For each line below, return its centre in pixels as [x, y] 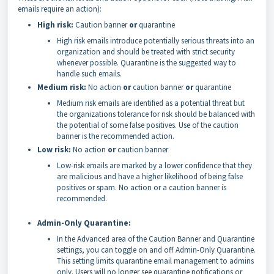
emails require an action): [60, 9]
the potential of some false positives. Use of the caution [148, 125]
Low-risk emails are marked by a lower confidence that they [154, 165]
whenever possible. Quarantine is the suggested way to [146, 62]
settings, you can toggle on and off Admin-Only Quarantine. [156, 250]
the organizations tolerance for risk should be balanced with [156, 114]
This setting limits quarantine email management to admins [155, 261]
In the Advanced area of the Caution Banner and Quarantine [156, 239]
